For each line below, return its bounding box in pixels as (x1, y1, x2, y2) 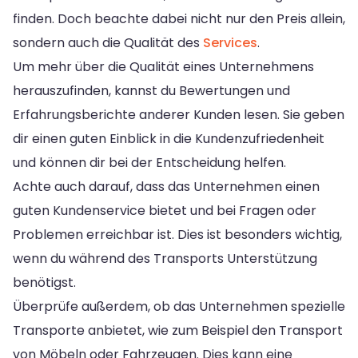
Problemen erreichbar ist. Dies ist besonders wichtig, (13, 225, 342, 244)
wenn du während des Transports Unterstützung (13, 249, 317, 268)
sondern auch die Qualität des (13, 33, 203, 52)
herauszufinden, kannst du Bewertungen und (13, 81, 290, 100)
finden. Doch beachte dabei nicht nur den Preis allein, (13, 9, 345, 28)
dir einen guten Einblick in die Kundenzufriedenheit (13, 129, 324, 148)
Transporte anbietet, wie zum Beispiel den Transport (13, 320, 343, 340)
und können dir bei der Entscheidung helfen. (13, 153, 286, 172)
